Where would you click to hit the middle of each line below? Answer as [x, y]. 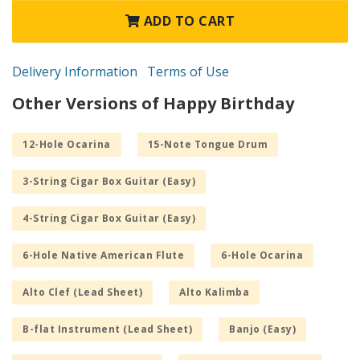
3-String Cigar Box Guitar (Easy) [109, 182]
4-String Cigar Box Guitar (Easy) [109, 219]
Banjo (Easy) [262, 329]
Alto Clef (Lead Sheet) [82, 292]
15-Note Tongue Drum [207, 145]
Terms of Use [188, 72]
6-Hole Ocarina [262, 256]
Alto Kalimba [214, 292]
